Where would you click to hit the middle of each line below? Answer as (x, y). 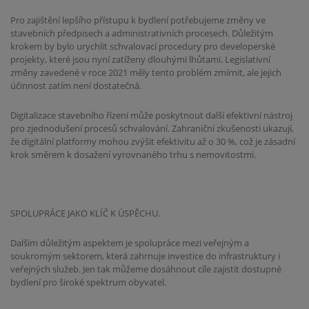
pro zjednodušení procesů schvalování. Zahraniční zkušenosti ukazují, (152, 128)
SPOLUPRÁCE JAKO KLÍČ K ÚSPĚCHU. (85, 213)
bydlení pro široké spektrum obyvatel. (88, 282)
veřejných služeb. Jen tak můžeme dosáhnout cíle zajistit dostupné (146, 269)
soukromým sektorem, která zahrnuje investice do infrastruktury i (145, 256)
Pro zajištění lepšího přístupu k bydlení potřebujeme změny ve (138, 20)
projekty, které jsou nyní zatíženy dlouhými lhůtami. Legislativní (140, 60)
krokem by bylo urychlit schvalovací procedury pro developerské (143, 47)
